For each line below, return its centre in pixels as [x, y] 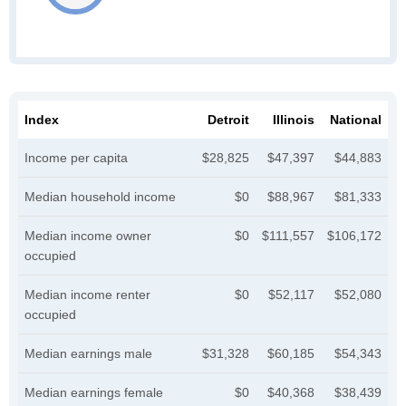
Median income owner [88, 236]
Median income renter [87, 295]
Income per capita [76, 158]
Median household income [100, 197]
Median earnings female [94, 392]
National [356, 120]
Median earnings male [88, 353]
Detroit [228, 120]
